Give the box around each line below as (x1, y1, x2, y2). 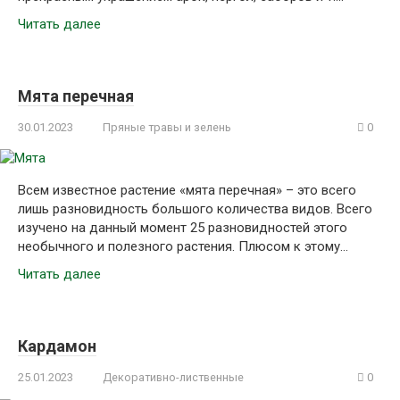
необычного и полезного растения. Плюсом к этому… (18, 238, 348, 254)
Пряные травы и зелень (103, 121, 231, 134)
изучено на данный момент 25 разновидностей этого (18, 220, 347, 236)
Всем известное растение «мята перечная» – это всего (18, 182, 356, 198)
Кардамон (18, 337, 96, 355)
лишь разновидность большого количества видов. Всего (18, 201, 372, 217)
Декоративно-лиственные (103, 371, 244, 384)
